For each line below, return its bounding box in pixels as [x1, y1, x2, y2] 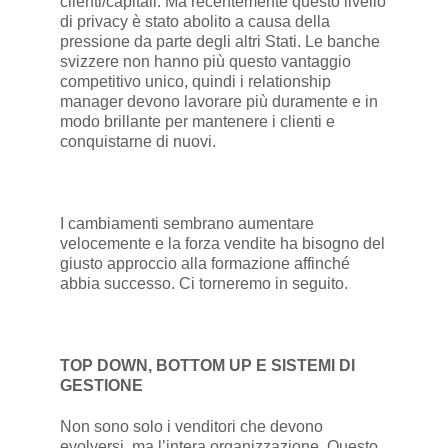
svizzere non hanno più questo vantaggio [59, 53, 351, 71]
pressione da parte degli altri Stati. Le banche [59, 33, 380, 51]
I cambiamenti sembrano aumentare [59, 215, 314, 233]
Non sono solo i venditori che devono [59, 418, 323, 436]
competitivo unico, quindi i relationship [59, 73, 331, 91]
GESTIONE [59, 377, 143, 395]
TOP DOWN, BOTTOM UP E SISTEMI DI [59, 357, 355, 375]
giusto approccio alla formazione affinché [59, 255, 350, 273]
